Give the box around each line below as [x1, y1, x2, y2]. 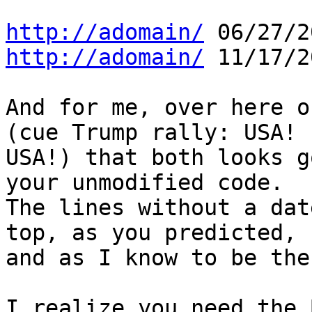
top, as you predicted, [6, 220, 310, 246]
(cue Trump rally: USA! [6, 120, 310, 146]
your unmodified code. [6, 170, 297, 196]
